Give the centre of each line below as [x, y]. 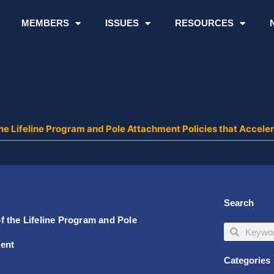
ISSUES [122, 23]
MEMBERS [45, 23]
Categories [247, 261]
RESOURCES [204, 23]
